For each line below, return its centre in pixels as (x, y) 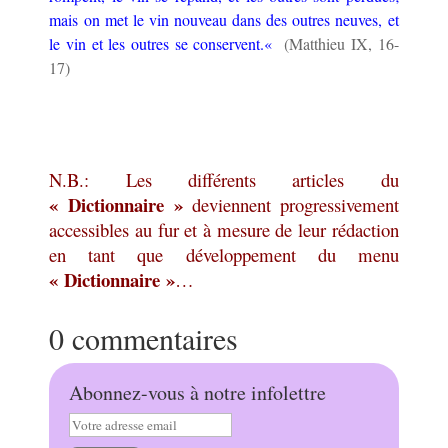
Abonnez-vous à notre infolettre (198, 392)
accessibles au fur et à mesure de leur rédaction (224, 229)
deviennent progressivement (291, 204)
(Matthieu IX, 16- (338, 43)
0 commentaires (144, 337)
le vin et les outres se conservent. (157, 43)
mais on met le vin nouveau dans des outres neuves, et (224, 19)
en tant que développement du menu (224, 254)
